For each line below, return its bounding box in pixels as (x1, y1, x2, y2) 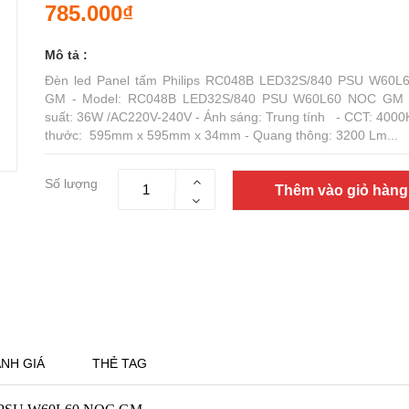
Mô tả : (45, 47, 88, 62)
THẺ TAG (92, 356, 147, 371)
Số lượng (45, 176, 98, 191)
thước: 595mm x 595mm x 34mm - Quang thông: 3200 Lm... (45, 128, 398, 142)
